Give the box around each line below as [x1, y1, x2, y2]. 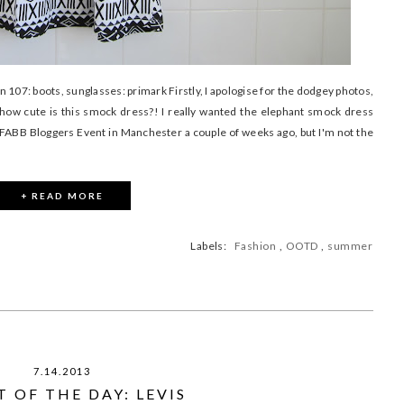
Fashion [234, 238, 277, 252]
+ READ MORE [21, 189, 104, 201]
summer [327, 238, 372, 252]
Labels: [190, 238, 234, 252]
